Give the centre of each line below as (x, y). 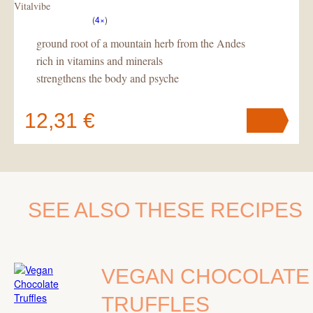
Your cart (79, 181)
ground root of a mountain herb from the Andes (141, 43)
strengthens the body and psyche (108, 78)
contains (124, 181)
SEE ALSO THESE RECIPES (165, 210)
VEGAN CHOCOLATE (205, 276)
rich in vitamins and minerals (100, 60)
